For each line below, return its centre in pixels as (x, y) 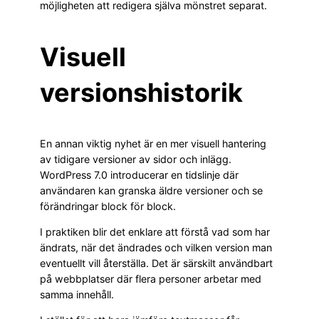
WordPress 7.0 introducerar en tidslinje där (139, 174)
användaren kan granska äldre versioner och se (151, 190)
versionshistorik (141, 92)
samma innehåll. (77, 294)
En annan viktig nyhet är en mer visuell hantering (153, 143)
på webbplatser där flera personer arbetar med (151, 278)
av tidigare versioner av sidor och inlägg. (136, 159)
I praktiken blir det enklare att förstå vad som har (155, 231)
